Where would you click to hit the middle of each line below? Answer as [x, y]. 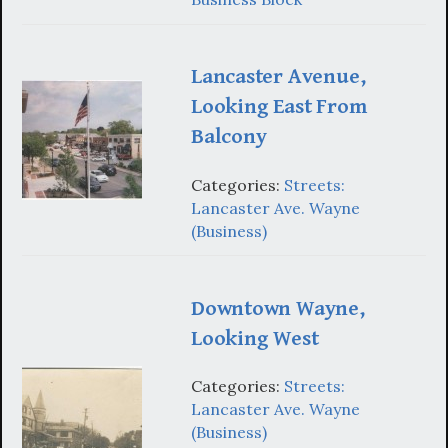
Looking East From [279, 107]
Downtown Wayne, [278, 308]
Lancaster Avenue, [278, 77]
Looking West [255, 338]
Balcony [229, 137]
